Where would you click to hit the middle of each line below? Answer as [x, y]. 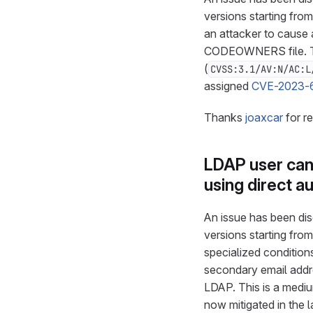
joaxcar [264, 117]
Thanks [225, 117]
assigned [228, 86]
